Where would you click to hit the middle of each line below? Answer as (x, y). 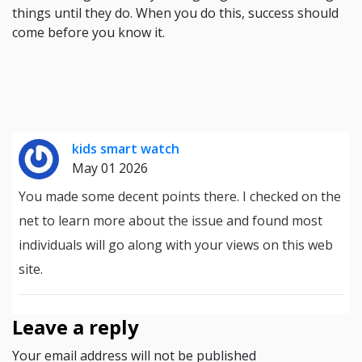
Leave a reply (76, 327)
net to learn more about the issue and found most (170, 221)
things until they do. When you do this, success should (175, 13)
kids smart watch (126, 149)
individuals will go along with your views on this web (176, 245)
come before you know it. (88, 32)
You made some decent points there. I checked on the (180, 196)
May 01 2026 (110, 168)
